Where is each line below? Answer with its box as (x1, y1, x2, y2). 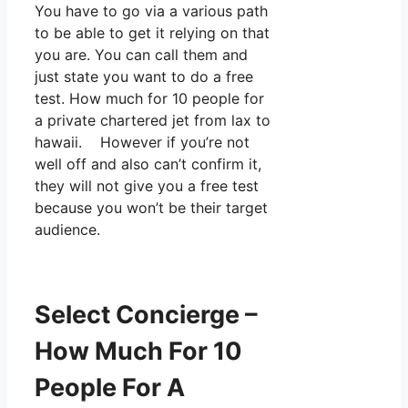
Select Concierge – (35, 300, 258, 331)
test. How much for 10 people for (35, 88, 264, 107)
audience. (35, 219, 100, 239)
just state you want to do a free (35, 66, 253, 86)
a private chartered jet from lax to (35, 110, 270, 129)
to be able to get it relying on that (35, 23, 270, 42)
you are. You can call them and (35, 45, 248, 64)
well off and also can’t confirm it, (35, 154, 261, 173)
